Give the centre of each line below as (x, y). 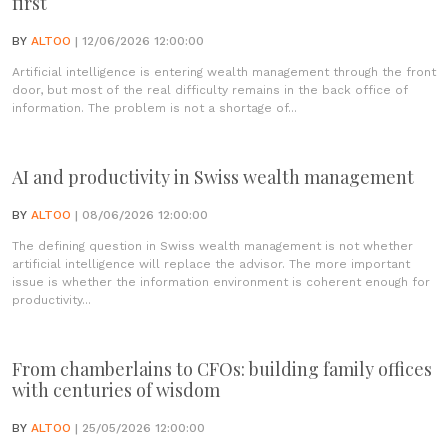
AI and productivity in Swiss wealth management (213, 177)
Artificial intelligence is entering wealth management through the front (224, 72)
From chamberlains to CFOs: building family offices (222, 369)
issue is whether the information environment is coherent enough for (221, 282)
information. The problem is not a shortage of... (154, 108)
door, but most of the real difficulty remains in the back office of (210, 90)
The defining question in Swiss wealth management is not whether (212, 246)
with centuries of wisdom (116, 390)
